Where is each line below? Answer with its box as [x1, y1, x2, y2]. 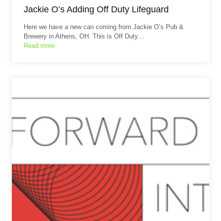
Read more [24, 41, 55, 49]
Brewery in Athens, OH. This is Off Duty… [24, 32, 145, 40]
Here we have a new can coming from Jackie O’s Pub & [24, 23, 184, 31]
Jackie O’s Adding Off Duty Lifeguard [24, 4, 169, 14]
